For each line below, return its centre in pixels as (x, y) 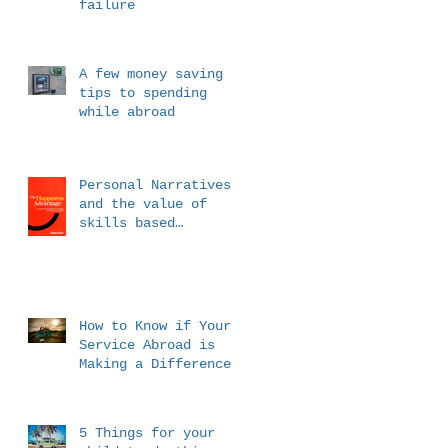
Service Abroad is (147, 344)
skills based (127, 222)
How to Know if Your (155, 325)
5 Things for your (147, 432)
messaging (115, 241)
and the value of (143, 203)
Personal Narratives (155, 184)
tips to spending (143, 92)
